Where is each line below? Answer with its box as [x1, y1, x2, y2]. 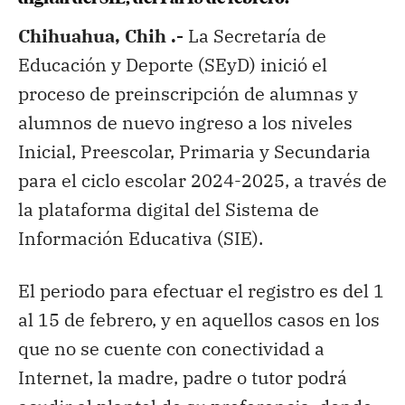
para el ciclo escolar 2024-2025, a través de [18, 167, 387, 193]
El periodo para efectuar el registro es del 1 [18, 278, 384, 303]
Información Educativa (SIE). [18, 225, 263, 250]
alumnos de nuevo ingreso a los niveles [18, 109, 353, 135]
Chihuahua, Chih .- [18, 23, 184, 48]
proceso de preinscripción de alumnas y [18, 80, 358, 106]
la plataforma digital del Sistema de [18, 196, 319, 221]
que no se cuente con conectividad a [18, 335, 325, 361]
